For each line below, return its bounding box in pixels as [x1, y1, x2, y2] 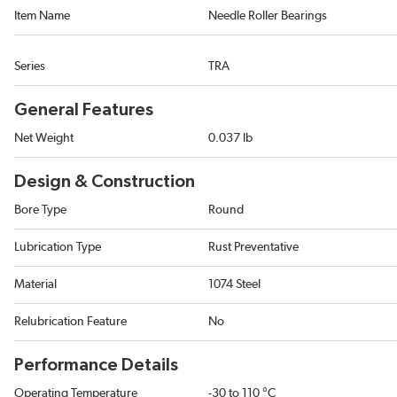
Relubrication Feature [14, 315, 127, 328]
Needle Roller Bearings [208, 10, 327, 22]
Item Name [14, 10, 70, 22]
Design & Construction [14, 173, 195, 191]
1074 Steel [208, 278, 261, 291]
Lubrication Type [14, 241, 101, 253]
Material [14, 278, 57, 291]
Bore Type [14, 204, 66, 216]
